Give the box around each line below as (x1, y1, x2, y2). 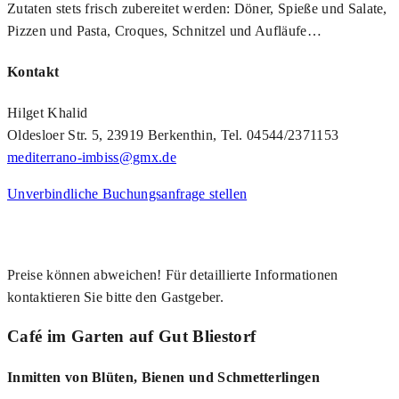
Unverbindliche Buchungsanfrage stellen (7, 186, 248, 202)
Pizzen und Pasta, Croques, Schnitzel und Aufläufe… (7, 22, 322, 38)
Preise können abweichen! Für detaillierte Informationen (7, 267, 338, 283)
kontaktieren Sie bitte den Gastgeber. (7, 289, 224, 305)
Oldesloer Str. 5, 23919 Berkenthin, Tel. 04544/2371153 (7, 127, 339, 143)
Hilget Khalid (7, 105, 88, 121)
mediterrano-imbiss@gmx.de (7, 150, 176, 166)
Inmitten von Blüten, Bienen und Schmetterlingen (7, 370, 321, 386)
